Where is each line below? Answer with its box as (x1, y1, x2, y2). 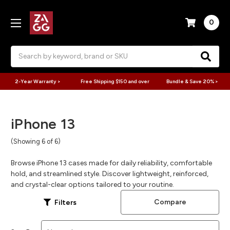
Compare (154, 198, 186, 207)
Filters (54, 198, 76, 207)
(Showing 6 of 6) (11, 138, 61, 146)
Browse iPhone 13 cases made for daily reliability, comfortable (11, 159, 212, 168)
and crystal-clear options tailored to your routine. (11, 180, 174, 189)
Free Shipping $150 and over (80, 78, 149, 85)
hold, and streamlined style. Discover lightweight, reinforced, (11, 169, 208, 179)
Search (11, 46, 34, 55)
